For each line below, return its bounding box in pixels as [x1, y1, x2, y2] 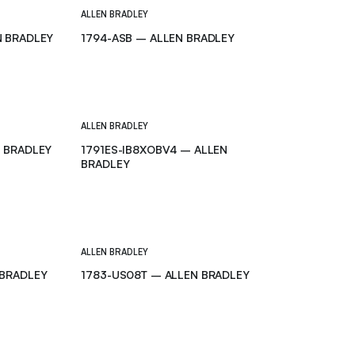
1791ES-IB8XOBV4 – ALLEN [81, 142, 228, 156]
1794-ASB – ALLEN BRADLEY [81, 31, 235, 45]
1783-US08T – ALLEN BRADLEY [81, 268, 250, 282]
